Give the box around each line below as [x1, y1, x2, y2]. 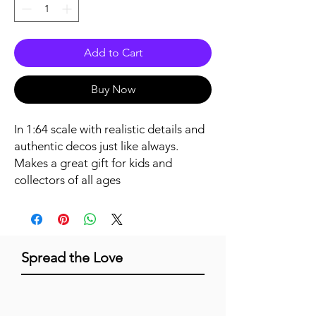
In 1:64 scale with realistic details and [14, 122, 205, 137]
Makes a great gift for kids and [14, 156, 172, 171]
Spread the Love [21, 249, 123, 267]
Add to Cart [83, 46, 142, 60]
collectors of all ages [14, 173, 121, 188]
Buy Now [90, 83, 135, 97]
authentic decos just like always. [14, 139, 178, 154]
